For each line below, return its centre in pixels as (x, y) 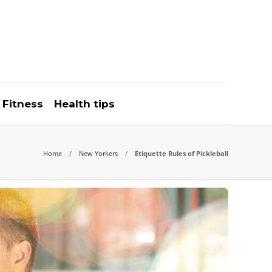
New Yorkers (98, 153)
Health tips (84, 104)
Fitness (23, 104)
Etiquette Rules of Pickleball (182, 153)
